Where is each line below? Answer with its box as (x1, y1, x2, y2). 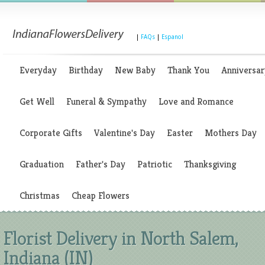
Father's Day (76, 158, 125, 170)
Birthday (69, 64, 103, 76)
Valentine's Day (94, 127, 155, 139)
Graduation (20, 158, 64, 170)
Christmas (20, 189, 60, 202)
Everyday (20, 64, 57, 76)
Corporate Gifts (20, 127, 82, 139)
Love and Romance (159, 95, 234, 108)
